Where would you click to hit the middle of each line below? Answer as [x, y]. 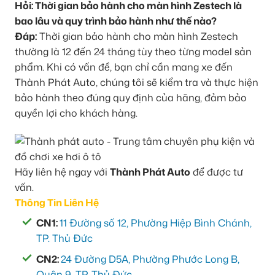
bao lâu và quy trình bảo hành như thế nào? [116, 21]
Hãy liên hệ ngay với [62, 172]
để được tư [217, 172]
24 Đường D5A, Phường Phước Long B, [150, 259]
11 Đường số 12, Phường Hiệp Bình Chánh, [156, 223]
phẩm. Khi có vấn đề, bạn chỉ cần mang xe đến [124, 67]
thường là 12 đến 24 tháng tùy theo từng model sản [133, 51]
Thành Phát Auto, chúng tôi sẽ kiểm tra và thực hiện [137, 82]
